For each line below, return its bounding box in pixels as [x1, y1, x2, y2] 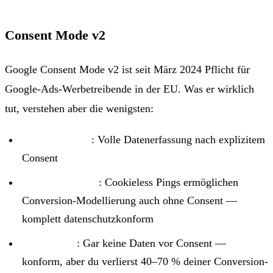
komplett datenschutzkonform [22, 212, 154, 225]
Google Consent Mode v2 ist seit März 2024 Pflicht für [5, 63, 250, 76]
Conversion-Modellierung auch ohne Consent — [22, 194, 237, 207]
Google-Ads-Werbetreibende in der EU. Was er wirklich [5, 82, 254, 95]
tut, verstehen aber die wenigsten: [5, 102, 154, 115]
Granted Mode [22, 133, 91, 146]
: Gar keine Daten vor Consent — [77, 236, 226, 249]
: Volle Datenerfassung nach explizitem [91, 133, 265, 146]
